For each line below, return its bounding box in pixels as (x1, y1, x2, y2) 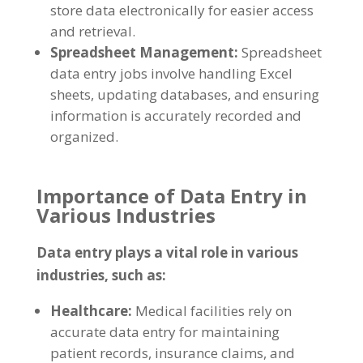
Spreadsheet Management (49, 43, 234, 62)
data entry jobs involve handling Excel (49, 64, 293, 83)
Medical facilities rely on (135, 301, 292, 320)
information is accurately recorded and (49, 106, 301, 125)
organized (49, 127, 115, 146)
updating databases (96, 85, 228, 104)
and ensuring (233, 85, 319, 104)
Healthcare (49, 301, 128, 320)
